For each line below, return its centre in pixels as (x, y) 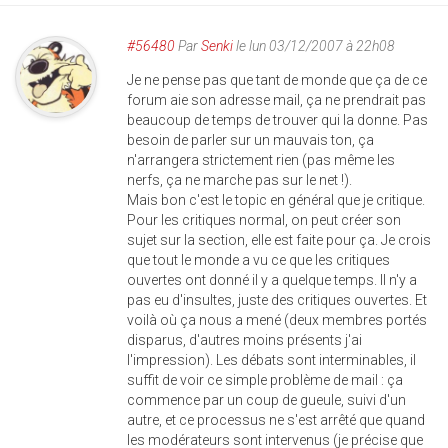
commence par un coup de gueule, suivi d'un (266, 400)
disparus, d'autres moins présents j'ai (244, 340)
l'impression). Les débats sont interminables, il (271, 360)
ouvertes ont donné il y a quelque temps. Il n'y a (272, 280)
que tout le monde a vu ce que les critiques (258, 260)
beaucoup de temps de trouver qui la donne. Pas (277, 120)
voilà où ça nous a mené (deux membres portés (277, 320)
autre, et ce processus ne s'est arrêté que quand (276, 420)
